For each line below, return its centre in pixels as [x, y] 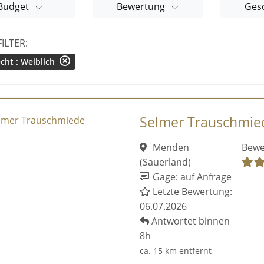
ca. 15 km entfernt [175, 250]
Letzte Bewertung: [191, 191]
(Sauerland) [165, 162]
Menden [169, 147]
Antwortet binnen [189, 221]
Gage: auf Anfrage [191, 176]
